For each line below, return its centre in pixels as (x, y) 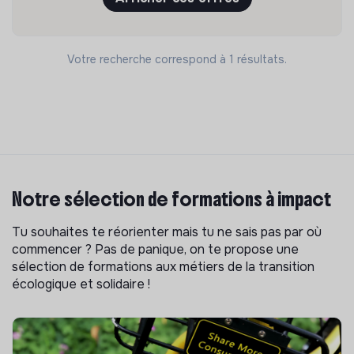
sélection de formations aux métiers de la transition (163, 267)
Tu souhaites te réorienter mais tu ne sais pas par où (167, 232)
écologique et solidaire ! (81, 284)
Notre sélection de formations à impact (171, 200)
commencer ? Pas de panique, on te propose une (155, 250)
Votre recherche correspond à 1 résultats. (177, 60)
